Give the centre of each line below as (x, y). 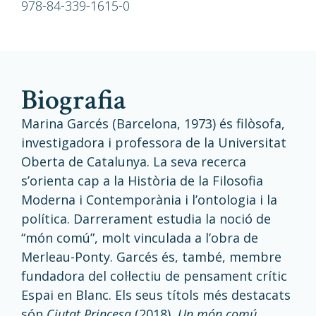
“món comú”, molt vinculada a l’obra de (140, 238)
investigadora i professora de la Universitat (154, 142)
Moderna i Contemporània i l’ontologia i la (149, 200)
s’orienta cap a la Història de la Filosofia (142, 181)
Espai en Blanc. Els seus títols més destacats (156, 295)
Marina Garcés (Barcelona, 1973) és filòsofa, (153, 123)
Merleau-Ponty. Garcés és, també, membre (151, 257)
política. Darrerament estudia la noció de (146, 219)
